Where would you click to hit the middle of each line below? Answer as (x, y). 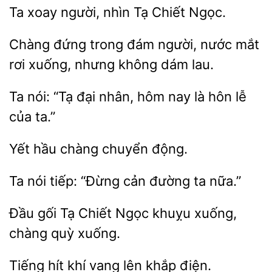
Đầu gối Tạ (44, 213)
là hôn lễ (219, 97)
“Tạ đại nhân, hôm (109, 97)
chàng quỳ (43, 233)
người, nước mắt (207, 44)
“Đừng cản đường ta (143, 181)
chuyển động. (143, 149)
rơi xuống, (42, 64)
